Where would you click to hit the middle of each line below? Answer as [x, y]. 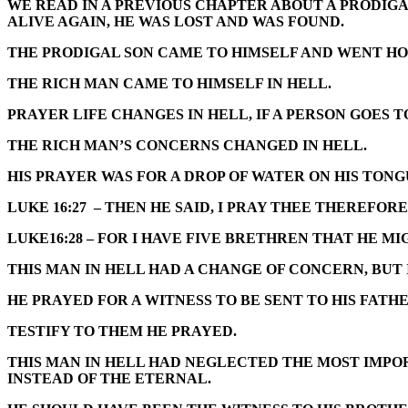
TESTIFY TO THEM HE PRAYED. [122, 331]
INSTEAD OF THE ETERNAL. [109, 379]
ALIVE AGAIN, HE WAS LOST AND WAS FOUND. [176, 22]
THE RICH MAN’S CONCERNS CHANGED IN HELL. [187, 146]
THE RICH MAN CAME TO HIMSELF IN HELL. [169, 84]
